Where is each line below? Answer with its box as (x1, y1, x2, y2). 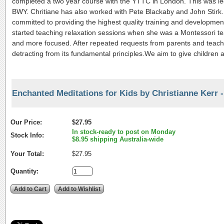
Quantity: (10, 167, 38, 175)
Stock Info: (10, 131, 44, 139)
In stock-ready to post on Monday (72, 127, 175, 135)
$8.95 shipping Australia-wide (72, 135, 163, 143)
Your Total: (10, 149, 44, 157)
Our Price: (10, 118, 42, 126)
